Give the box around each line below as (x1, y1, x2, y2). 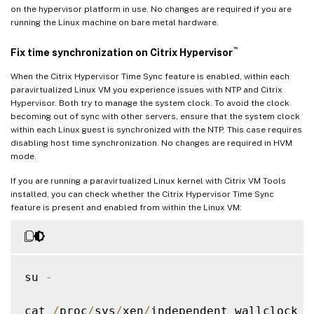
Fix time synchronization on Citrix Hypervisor (11, 46, 233, 58)
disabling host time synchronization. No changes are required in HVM (11, 137, 292, 148)
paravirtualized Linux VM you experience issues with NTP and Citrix (11, 84, 282, 95)
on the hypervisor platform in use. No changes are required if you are (11, 4, 292, 14)
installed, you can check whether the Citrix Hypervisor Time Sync (11, 189, 274, 199)
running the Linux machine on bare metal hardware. (11, 17, 219, 27)
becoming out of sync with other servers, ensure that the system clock (11, 111, 300, 121)
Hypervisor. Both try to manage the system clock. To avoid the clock (11, 97, 289, 108)
